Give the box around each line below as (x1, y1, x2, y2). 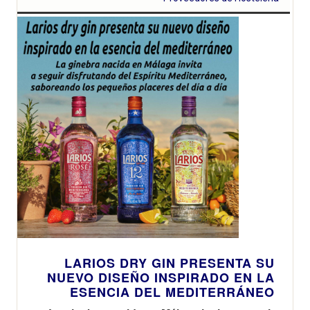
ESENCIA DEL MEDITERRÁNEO (70, 282, 275, 301)
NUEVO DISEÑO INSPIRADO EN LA (47, 268, 275, 286)
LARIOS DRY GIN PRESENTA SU (64, 253, 275, 272)
